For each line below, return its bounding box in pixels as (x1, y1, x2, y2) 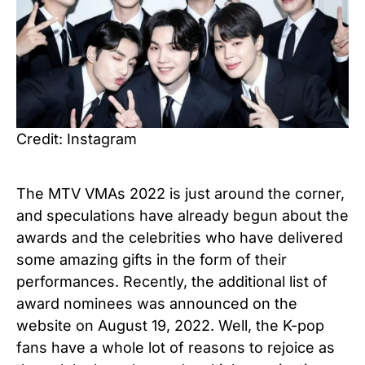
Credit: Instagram (16, 130, 137, 147)
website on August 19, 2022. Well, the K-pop (16, 316, 324, 334)
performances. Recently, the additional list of (16, 272, 328, 290)
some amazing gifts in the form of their (16, 250, 287, 268)
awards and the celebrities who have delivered (16, 228, 343, 246)
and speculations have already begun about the (16, 206, 349, 224)
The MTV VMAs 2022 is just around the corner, (16, 184, 345, 202)
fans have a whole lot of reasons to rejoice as (16, 338, 335, 356)
